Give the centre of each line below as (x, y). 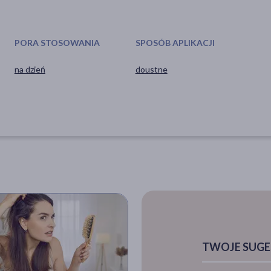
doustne (151, 69)
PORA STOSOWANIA (57, 42)
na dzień (30, 69)
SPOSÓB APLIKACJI (175, 42)
